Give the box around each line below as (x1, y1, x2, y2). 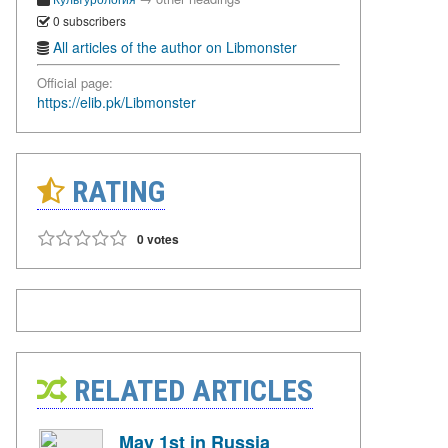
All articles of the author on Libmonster (53, 37, 297, 58)
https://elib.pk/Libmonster (37, 92, 196, 113)
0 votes (137, 230, 179, 249)
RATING (65, 174, 165, 210)
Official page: (37, 73, 113, 93)
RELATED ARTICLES (67, 373, 313, 409)
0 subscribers (50, 11, 126, 29)
